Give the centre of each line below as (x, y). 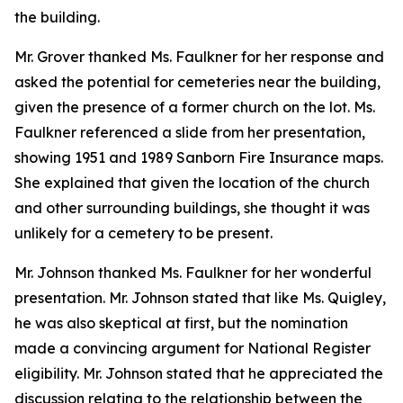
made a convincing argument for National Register (193, 348)
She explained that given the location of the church (192, 183)
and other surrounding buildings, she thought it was (192, 208)
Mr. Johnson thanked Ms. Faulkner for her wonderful (193, 273)
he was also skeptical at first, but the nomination (181, 323)
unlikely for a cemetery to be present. (143, 233)
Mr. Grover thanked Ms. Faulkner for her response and (199, 57)
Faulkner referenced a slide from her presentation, (190, 132)
